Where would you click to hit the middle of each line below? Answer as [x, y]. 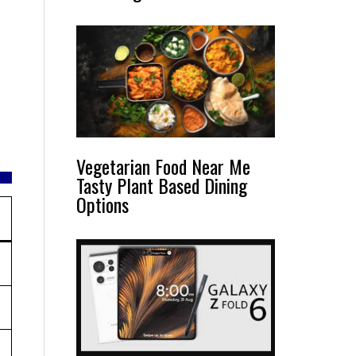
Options [103, 204]
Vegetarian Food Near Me [163, 166]
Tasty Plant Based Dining [162, 185]
